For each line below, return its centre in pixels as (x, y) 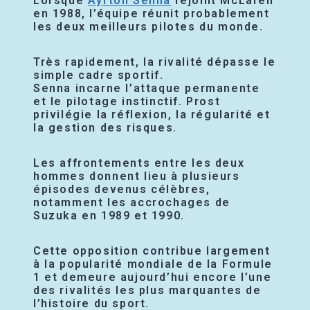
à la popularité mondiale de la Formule (153, 264)
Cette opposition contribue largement (152, 250)
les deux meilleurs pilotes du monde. (148, 26)
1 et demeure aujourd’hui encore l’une (153, 277)
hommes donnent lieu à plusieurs (137, 176)
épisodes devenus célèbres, (122, 189)
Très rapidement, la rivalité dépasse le (155, 62)
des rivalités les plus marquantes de (147, 290)
